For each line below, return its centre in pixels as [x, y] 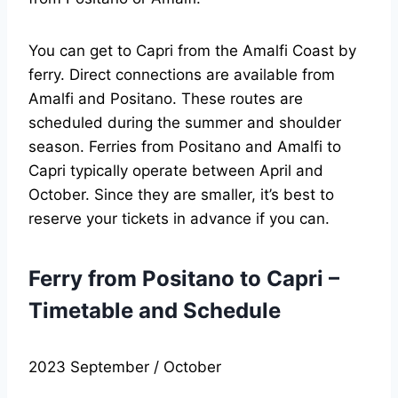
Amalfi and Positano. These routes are [166, 99]
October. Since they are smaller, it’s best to [181, 195]
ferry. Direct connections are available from [182, 75]
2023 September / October [125, 367]
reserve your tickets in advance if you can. [179, 219]
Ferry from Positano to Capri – [184, 279]
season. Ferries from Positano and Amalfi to [185, 147]
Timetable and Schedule [155, 311]
